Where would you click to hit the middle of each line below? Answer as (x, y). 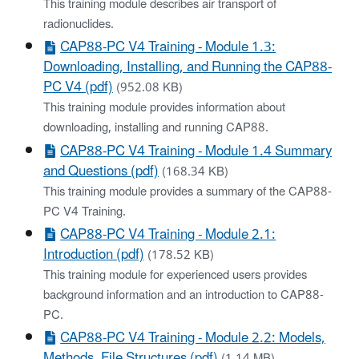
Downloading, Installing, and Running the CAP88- (188, 68)
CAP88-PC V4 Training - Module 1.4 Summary (196, 151)
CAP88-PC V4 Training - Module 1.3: (168, 48)
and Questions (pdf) (101, 171)
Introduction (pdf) (94, 254)
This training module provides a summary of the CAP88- (188, 192)
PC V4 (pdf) (78, 88)
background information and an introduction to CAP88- (184, 295)
